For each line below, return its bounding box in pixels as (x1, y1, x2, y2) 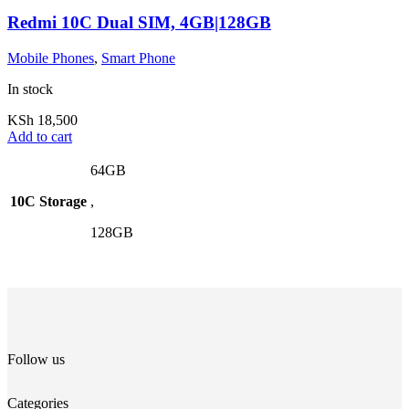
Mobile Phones (7, 50, 94, 67)
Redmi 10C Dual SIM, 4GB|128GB (7, 13, 271, 33)
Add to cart (7, 129, 72, 145)
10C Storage (10, 194, 87, 210)
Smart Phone (101, 50, 175, 67)
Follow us (7, 351, 65, 368)
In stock (7, 81, 53, 98)
